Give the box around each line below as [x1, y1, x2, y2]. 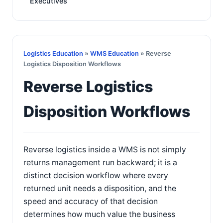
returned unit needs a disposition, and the [23, 184, 176, 193]
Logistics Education [23, 50, 83, 57]
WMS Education [90, 50, 139, 57]
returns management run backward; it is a [23, 158, 177, 167]
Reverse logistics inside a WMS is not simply [23, 145, 186, 154]
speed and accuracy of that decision [23, 197, 158, 206]
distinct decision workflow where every [23, 171, 168, 180]
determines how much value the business [23, 210, 175, 219]
